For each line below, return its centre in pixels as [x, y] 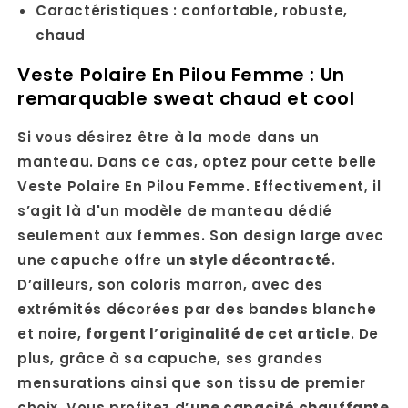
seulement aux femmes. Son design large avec [201, 236]
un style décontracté [248, 260]
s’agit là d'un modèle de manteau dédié [175, 211]
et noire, [51, 334]
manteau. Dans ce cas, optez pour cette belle [197, 162]
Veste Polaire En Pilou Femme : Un [181, 74]
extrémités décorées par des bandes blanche [197, 310]
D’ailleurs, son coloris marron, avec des [171, 285]
